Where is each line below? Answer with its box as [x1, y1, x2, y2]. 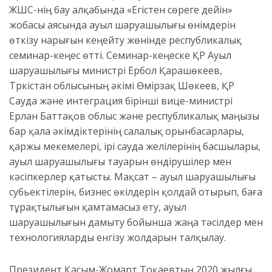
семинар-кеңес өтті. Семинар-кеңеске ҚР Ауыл [9, 49, 231, 63]
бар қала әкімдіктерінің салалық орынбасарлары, [9, 124, 244, 138]
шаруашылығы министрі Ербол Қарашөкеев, [9, 64, 222, 78]
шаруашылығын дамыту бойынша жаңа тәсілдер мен [9, 216, 263, 229]
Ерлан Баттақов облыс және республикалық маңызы [9, 109, 259, 123]
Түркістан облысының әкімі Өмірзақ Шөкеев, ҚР [9, 79, 234, 93]
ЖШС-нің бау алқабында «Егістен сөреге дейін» [9, 3, 233, 17]
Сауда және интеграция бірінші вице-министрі [9, 94, 233, 108]
